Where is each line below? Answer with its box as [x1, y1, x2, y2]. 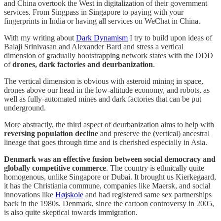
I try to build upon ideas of [128, 33, 212, 42]
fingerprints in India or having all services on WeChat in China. [4, 16, 200, 25]
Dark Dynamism [76, 33, 128, 42]
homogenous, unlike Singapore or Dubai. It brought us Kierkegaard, [4, 172, 216, 181]
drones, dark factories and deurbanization [12, 60, 153, 69]
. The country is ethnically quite [106, 163, 204, 172]
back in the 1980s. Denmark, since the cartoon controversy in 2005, [4, 199, 214, 208]
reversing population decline [4, 129, 98, 138]
